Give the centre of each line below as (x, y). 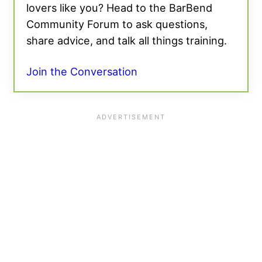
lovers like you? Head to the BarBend (119, 8)
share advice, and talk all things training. (127, 41)
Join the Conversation (82, 72)
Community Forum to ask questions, (117, 24)
